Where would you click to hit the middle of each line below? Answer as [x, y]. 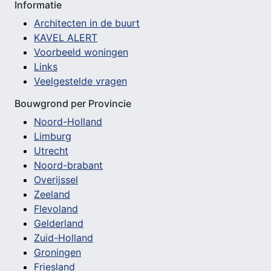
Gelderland [59, 223]
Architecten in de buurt [87, 23]
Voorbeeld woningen [81, 52]
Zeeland [52, 194]
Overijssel [56, 179]
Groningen [57, 252]
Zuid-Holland [64, 237]
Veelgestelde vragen [80, 81]
